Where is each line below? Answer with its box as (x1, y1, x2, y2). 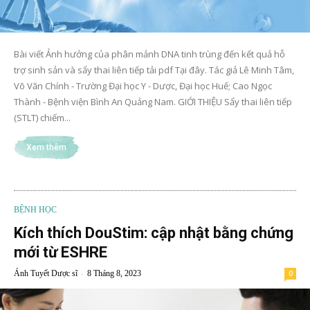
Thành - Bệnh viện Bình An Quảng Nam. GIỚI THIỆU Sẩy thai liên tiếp (14, 95, 292, 108)
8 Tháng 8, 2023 (87, 268, 141, 278)
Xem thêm (26, 142, 66, 152)
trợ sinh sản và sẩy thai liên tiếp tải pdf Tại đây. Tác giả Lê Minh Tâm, (14, 63, 294, 76)
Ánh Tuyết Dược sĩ (14, 268, 77, 278)
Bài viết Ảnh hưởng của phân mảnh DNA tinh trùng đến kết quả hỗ (14, 47, 285, 60)
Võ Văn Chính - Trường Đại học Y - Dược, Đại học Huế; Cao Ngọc (14, 79, 272, 92)
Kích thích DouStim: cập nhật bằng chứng (14, 224, 293, 241)
